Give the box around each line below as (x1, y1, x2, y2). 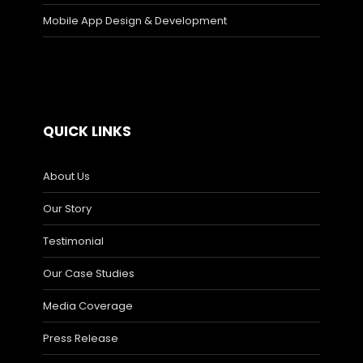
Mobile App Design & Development (43, 12, 227, 28)
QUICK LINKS (43, 121, 131, 141)
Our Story (43, 200, 92, 216)
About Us (43, 168, 90, 184)
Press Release (43, 330, 118, 346)
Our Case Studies (43, 265, 135, 281)
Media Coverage (43, 297, 133, 314)
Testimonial (43, 233, 104, 249)
